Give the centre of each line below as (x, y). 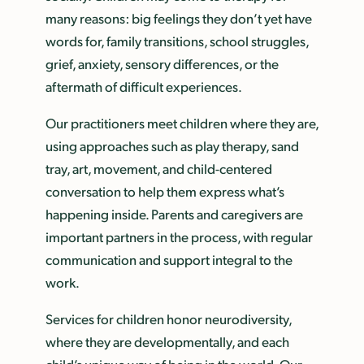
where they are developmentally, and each (167, 342)
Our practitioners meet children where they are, (182, 123)
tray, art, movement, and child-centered (159, 169)
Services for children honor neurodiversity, (169, 319)
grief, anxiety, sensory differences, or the (162, 64)
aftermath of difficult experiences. (144, 87)
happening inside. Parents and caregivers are (174, 214)
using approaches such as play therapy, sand (172, 146)
